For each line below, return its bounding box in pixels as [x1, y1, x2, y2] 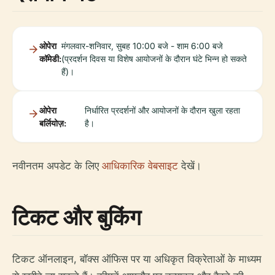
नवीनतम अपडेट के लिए [12, 160, 102, 172]
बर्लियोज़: [39, 118, 66, 129]
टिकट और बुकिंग [12, 202, 141, 233]
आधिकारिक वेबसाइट [102, 160, 178, 172]
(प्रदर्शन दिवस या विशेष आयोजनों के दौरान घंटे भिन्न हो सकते [61, 53, 247, 64]
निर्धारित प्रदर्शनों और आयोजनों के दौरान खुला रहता [84, 105, 240, 116]
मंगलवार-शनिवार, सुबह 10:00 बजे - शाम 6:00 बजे [61, 41, 223, 52]
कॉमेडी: [39, 53, 61, 64]
